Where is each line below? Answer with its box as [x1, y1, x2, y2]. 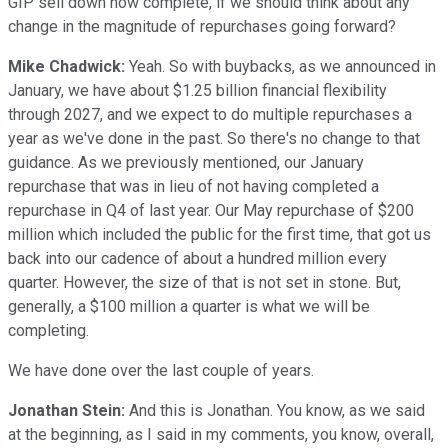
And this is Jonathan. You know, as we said [125, 400, 425, 420]
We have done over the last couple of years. [8, 360, 314, 380]
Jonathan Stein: [8, 400, 125, 420]
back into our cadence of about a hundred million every [8, 248, 387, 268]
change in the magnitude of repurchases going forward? [8, 16, 396, 36]
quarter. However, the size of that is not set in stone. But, [8, 272, 401, 292]
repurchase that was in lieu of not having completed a [8, 176, 379, 196]
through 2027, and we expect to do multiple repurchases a [8, 104, 412, 124]
